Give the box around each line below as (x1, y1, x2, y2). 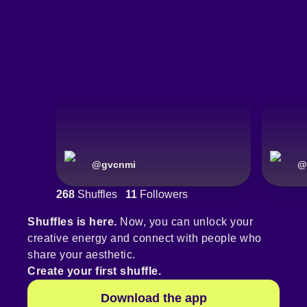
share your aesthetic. (27, 249, 136, 261)
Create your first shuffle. (27, 265, 161, 278)
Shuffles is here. (27, 216, 117, 228)
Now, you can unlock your (116, 216, 253, 228)
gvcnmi (101, 159, 136, 171)
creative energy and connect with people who (27, 232, 262, 245)
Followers (137, 188, 188, 201)
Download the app (100, 291, 207, 306)
